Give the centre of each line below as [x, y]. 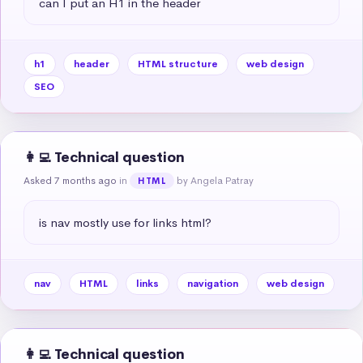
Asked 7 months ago [70, 180]
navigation [213, 283]
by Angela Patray [216, 180]
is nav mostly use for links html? [125, 222]
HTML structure [178, 64]
